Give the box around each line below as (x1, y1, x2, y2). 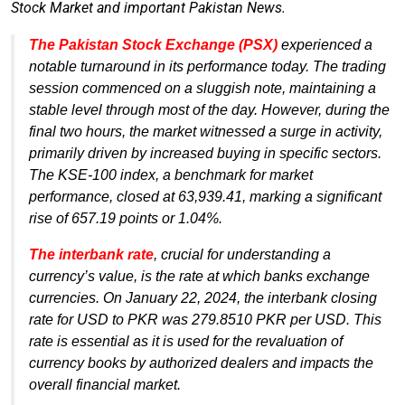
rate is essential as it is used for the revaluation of (29, 333, 343, 349)
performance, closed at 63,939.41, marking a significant (29, 188, 381, 204)
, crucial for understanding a (154, 246, 331, 262)
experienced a (278, 36, 372, 52)
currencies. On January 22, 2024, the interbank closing (29, 289, 377, 306)
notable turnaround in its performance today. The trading (29, 58, 386, 74)
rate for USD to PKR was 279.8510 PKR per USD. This (29, 311, 381, 327)
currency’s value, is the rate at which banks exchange (29, 268, 370, 284)
